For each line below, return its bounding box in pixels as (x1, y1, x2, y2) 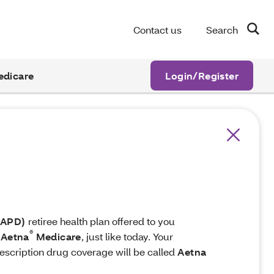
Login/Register (165, 69, 239, 82)
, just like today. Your (81, 230, 173, 243)
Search (206, 23, 238, 36)
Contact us (133, 23, 182, 36)
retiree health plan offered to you (25, 215, 175, 228)
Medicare (33, 230, 81, 243)
